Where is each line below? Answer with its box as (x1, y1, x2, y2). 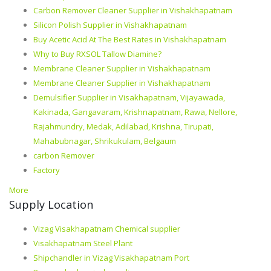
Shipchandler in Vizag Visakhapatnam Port (33, 252, 189, 264)
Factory (33, 165, 60, 176)
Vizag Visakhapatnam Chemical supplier (33, 223, 180, 235)
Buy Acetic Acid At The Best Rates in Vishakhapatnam (33, 34, 226, 45)
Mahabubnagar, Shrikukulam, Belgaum (33, 135, 176, 147)
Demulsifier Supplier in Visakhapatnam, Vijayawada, (33, 92, 225, 103)
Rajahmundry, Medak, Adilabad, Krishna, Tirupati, (33, 121, 214, 132)
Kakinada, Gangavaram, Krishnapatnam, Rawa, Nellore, (33, 106, 237, 118)
